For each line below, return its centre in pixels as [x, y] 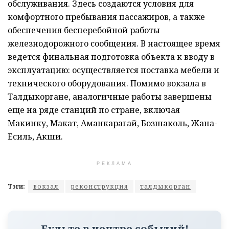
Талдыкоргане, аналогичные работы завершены [110, 96]
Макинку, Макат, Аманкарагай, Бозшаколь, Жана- [112, 123]
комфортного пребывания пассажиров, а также [106, 17]
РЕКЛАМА [114, 163]
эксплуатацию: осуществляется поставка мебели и [113, 70]
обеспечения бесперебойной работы [84, 30]
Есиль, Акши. [35, 136]
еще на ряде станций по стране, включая [94, 110]
